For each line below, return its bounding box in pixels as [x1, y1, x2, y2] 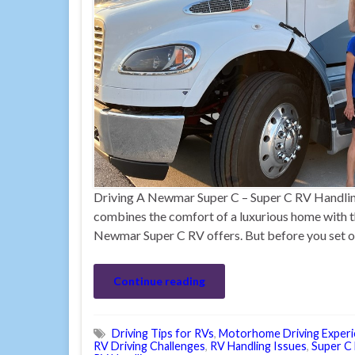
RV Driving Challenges [94, 339, 205, 353]
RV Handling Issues [210, 339, 307, 353]
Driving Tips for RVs [112, 326, 214, 341]
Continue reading [113, 274, 205, 288]
